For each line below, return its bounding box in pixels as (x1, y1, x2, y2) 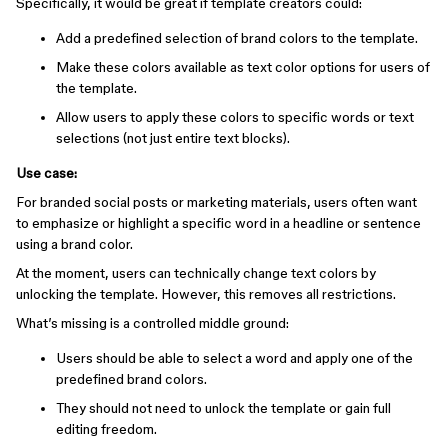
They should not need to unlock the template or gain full (56, 400, 391, 416)
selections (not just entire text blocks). (56, 130, 290, 146)
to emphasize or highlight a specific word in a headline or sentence (16, 215, 421, 231)
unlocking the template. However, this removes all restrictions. (16, 286, 396, 302)
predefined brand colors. (56, 371, 207, 387)
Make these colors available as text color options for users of (56, 59, 430, 75)
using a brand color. (16, 236, 133, 252)
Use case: (16, 165, 77, 181)
